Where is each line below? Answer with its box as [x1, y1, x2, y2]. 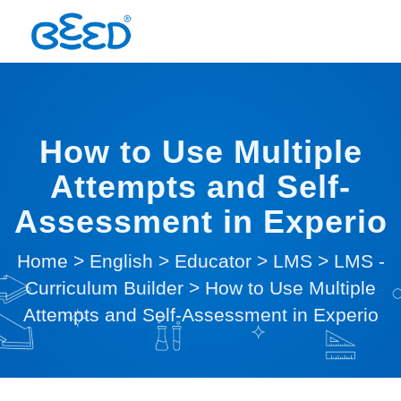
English [89, 251, 153, 271]
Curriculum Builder [25, 277, 183, 298]
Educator [174, 251, 252, 271]
